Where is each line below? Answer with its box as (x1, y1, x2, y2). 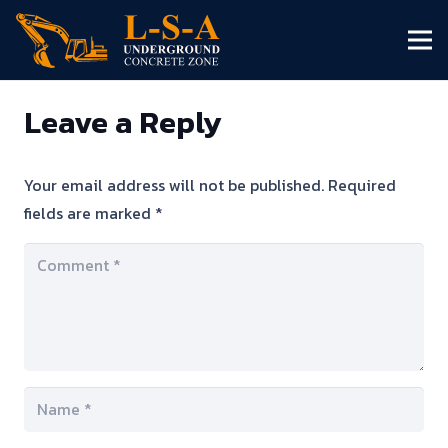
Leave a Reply (24, 99, 229, 145)
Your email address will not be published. (24, 172, 324, 197)
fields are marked (24, 200, 155, 225)
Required (328, 172, 396, 197)
